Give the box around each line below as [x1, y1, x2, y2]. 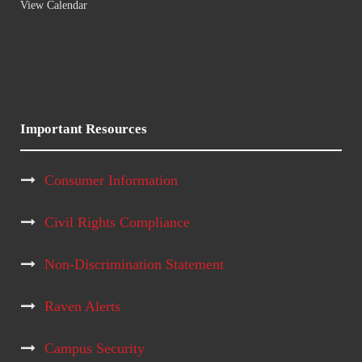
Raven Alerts [44, 298, 120, 314]
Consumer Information [44, 172, 178, 188]
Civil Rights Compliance [44, 214, 190, 230]
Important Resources [20, 121, 147, 137]
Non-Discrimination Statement [44, 256, 224, 272]
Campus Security [44, 340, 145, 356]
